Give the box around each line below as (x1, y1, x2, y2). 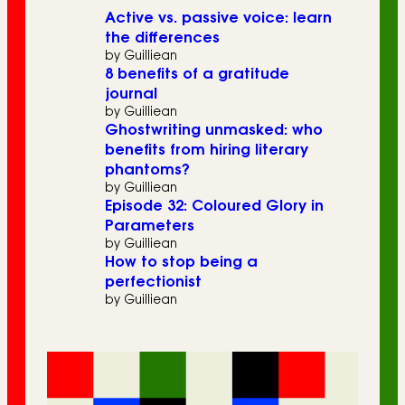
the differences (105, 30, 220, 45)
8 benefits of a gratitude (105, 66, 289, 81)
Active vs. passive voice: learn (105, 10, 332, 25)
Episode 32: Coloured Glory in (105, 198, 324, 213)
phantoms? (105, 162, 190, 177)
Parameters (105, 218, 194, 233)
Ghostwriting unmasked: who (105, 122, 323, 137)
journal (105, 86, 157, 101)
